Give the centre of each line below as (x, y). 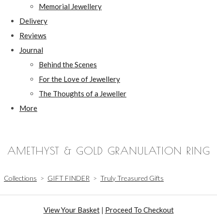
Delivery (33, 21)
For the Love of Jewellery (79, 79)
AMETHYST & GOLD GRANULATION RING (108, 150)
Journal (31, 50)
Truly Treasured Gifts (132, 178)
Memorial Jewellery (70, 6)
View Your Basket (71, 209)
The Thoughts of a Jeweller (83, 93)
